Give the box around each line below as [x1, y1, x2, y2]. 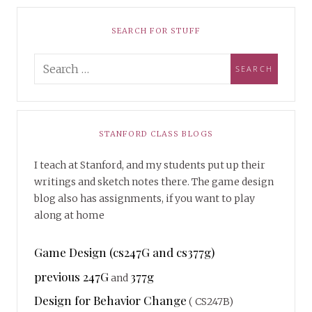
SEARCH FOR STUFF [111, 25, 201, 36]
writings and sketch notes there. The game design [34, 175, 274, 188]
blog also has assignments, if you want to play [34, 192, 255, 205]
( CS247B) [187, 295, 233, 309]
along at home [34, 208, 104, 221]
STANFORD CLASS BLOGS [99, 128, 213, 139]
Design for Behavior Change [34, 292, 187, 309]
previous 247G [34, 268, 109, 284]
